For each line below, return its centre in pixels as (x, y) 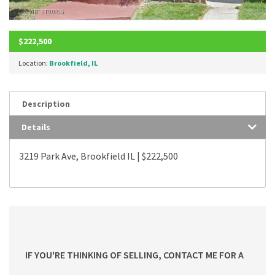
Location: (34, 63)
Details (36, 127)
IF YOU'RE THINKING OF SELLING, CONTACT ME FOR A (134, 254)
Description (46, 103)
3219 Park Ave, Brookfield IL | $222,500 (99, 156)
